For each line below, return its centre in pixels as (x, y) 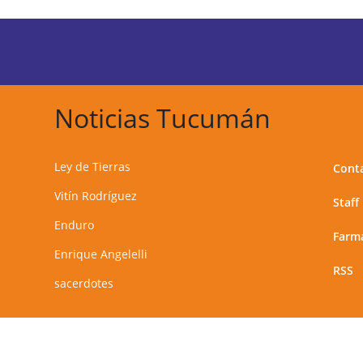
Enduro (75, 224)
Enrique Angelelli (101, 254)
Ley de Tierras (93, 166)
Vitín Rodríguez (96, 195)
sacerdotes (84, 283)
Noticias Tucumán (163, 117)
